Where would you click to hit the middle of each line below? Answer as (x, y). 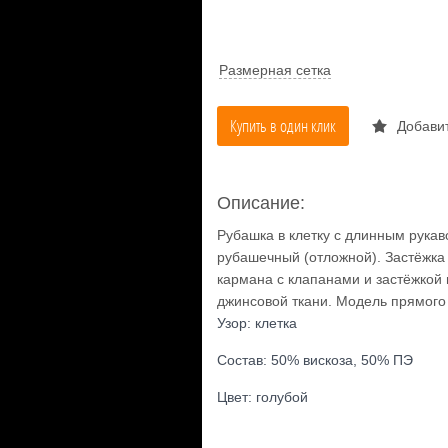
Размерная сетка (274, 70)
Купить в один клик (282, 125)
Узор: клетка (256, 323)
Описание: (260, 203)
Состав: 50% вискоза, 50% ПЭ (314, 360)
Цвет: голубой (262, 397)
